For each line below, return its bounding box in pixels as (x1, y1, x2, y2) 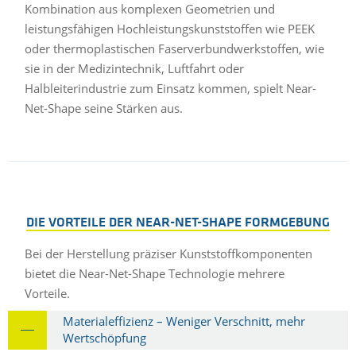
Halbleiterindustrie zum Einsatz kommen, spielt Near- (25, 79, 317, 96)
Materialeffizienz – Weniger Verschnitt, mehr (63, 312, 305, 329)
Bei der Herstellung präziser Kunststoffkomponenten (25, 246, 313, 262)
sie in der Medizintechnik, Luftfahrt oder (25, 60, 245, 76)
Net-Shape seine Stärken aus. (25, 99, 184, 116)
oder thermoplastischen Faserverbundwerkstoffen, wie (25, 40, 325, 56)
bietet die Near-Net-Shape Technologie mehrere (25, 265, 285, 282)
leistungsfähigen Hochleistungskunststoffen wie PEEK (25, 20, 315, 37)
